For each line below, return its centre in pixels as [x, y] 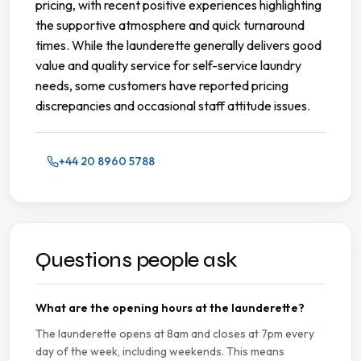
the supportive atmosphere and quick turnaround [170, 25]
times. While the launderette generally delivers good [178, 46]
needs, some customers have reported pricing [162, 86]
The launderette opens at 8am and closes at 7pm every [175, 334]
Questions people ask [136, 260]
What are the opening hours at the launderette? [170, 308]
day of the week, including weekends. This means [160, 352]
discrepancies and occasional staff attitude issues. [173, 106]
